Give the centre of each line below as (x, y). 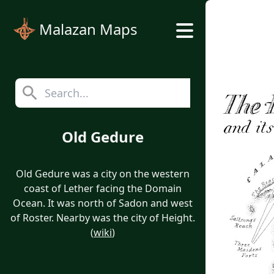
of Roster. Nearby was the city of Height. (103, 218)
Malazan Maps (88, 29)
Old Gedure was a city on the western (103, 174)
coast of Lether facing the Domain (103, 188)
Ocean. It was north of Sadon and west (103, 203)
